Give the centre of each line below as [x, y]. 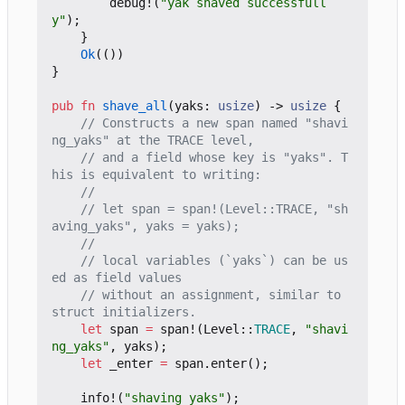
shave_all [135, 105]
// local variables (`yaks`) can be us [214, 260]
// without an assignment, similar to [211, 294]
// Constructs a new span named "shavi [214, 122]
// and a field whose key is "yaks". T [214, 157]
